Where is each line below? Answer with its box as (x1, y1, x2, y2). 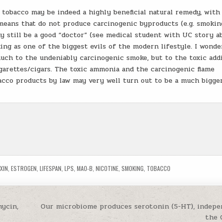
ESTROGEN (11, 164, 37, 172)
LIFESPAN (40, 164, 62, 172)
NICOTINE (96, 164, 119, 172)
